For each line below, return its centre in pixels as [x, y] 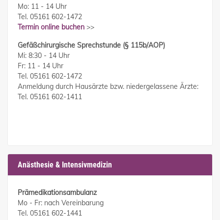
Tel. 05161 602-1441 [50, 213]
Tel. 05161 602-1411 [50, 97]
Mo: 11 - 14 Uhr [42, 7]
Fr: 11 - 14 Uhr [41, 66]
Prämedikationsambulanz [57, 193]
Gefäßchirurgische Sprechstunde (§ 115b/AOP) [91, 45]
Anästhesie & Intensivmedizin [65, 165]
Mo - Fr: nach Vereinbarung [61, 203]
